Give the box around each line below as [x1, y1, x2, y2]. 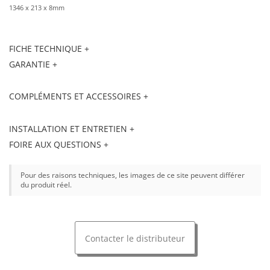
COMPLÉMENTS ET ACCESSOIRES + [9, 90, 148, 102]
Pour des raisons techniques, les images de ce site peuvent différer [20, 169, 245, 180]
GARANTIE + [9, 58, 57, 71]
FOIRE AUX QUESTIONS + [9, 139, 108, 151]
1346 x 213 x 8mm [9, 2, 64, 12]
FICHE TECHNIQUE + [9, 42, 89, 54]
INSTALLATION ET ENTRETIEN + [9, 122, 134, 134]
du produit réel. [20, 179, 72, 190]
